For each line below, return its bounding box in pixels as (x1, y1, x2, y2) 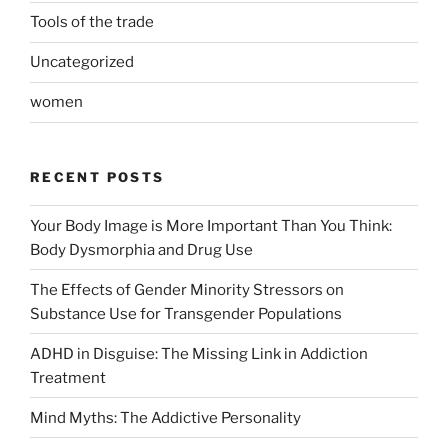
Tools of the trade (30, 13, 154, 31)
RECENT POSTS (30, 168, 165, 185)
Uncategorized (30, 53, 134, 71)
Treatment (30, 368, 106, 387)
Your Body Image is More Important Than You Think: (30, 216, 392, 235)
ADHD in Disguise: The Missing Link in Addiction (30, 344, 368, 363)
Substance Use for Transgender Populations (30, 304, 342, 323)
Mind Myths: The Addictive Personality (30, 408, 301, 427)
